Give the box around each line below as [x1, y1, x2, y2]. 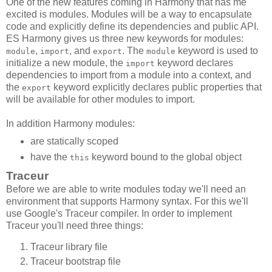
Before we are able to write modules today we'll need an [6, 183, 246, 194]
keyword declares [155, 57, 233, 68]
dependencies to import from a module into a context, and [6, 69, 251, 80]
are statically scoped [30, 135, 118, 146]
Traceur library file [30, 242, 107, 253]
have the [30, 151, 70, 162]
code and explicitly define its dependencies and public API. [6, 21, 259, 32]
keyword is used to [175, 45, 258, 56]
